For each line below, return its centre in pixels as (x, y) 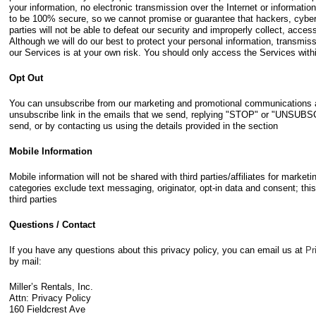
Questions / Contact (52, 225)
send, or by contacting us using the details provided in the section (144, 126)
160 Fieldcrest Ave (47, 309)
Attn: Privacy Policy (50, 298)
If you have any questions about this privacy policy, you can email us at (157, 250)
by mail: (25, 261)
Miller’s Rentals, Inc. (51, 287)
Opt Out (26, 78)
